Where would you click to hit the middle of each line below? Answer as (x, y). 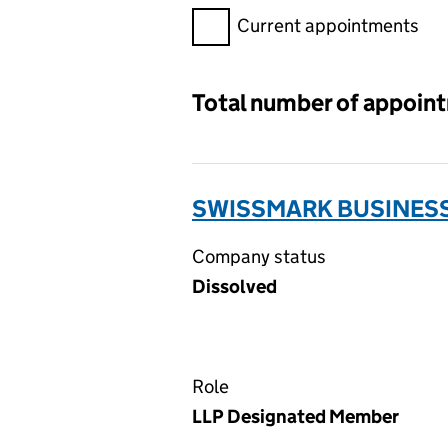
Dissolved (234, 286)
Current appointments (328, 25)
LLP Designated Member (295, 416)
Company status (259, 256)
